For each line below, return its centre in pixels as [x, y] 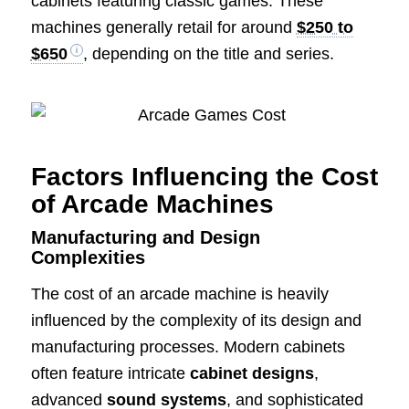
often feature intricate [110, 374]
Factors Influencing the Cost [204, 176]
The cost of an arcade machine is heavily [179, 294]
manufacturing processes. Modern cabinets [188, 347]
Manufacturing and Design [145, 237]
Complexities [88, 257]
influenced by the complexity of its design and [196, 321]
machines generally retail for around [163, 27]
